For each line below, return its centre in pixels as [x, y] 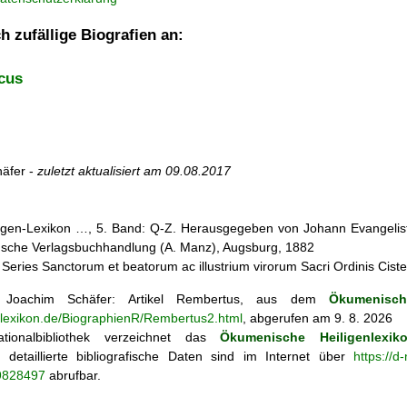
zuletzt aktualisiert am [101, 171]
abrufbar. [73, 375]
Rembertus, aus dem [253, 298]
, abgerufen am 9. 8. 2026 [318, 318]
